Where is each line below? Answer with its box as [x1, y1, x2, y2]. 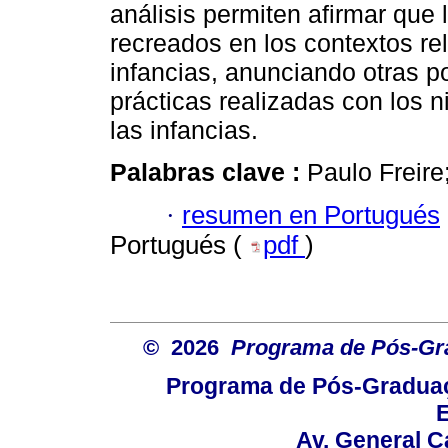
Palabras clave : [110, 158, 307, 187]
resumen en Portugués [182, 200, 440, 229]
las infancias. [110, 116, 258, 145]
